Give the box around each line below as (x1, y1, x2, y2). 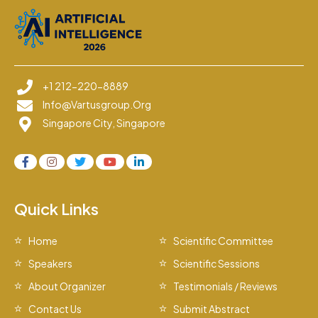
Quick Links (14, 198, 99, 219)
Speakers (28, 256, 72, 270)
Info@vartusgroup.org (43, 97, 151, 111)
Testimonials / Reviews (173, 279, 278, 292)
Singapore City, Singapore (43, 116, 165, 129)
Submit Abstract (173, 302, 250, 315)
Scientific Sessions (173, 256, 260, 270)
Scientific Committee (173, 234, 273, 247)
